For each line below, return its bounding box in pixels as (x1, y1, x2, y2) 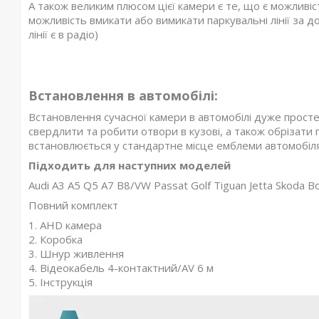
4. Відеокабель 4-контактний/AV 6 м (28, 261, 214, 275)
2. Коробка (28, 232, 83, 246)
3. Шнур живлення (28, 246, 124, 261)
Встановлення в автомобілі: (28, 87, 218, 104)
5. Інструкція (28, 275, 93, 289)
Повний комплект (28, 198, 118, 212)
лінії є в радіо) (28, 27, 98, 41)
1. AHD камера (28, 218, 102, 232)
